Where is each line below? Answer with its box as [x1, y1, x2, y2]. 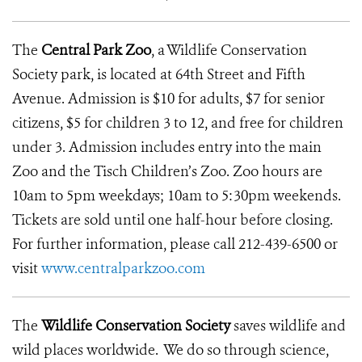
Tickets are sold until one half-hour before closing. [12, 210, 333, 229]
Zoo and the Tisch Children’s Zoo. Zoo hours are [12, 162, 322, 181]
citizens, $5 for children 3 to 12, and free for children [12, 113, 343, 133]
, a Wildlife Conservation [151, 40, 307, 60]
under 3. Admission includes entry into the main [12, 137, 322, 157]
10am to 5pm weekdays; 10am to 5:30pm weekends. [12, 186, 341, 205]
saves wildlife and [230, 316, 346, 335]
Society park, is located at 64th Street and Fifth [12, 65, 305, 84]
